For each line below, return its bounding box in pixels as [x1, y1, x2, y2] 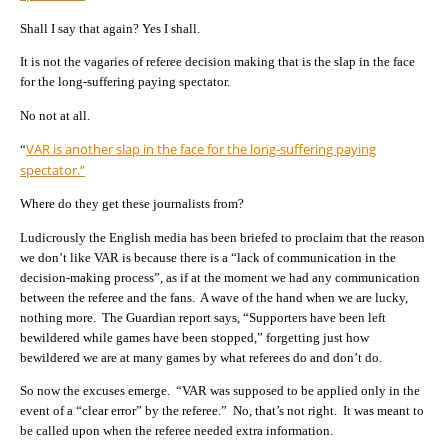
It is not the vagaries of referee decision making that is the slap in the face [20, 54, 415, 70]
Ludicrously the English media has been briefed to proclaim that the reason [20, 229, 425, 245]
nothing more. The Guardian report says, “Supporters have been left [20, 309, 386, 325]
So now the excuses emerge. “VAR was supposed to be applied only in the [20, 383, 420, 399]
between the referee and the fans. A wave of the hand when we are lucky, [20, 289, 408, 305]
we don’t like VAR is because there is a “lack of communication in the [20, 249, 396, 265]
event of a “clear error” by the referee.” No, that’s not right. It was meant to [20, 403, 424, 419]
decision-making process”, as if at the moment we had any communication [20, 269, 420, 285]
